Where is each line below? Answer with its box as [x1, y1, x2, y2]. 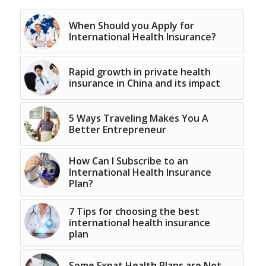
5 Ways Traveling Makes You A [68, 112, 208, 125]
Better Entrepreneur [68, 123, 166, 137]
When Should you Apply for [68, 19, 194, 33]
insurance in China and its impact [68, 77, 220, 90]
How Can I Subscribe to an [68, 154, 188, 168]
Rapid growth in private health [68, 65, 211, 79]
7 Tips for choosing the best [68, 205, 199, 218]
